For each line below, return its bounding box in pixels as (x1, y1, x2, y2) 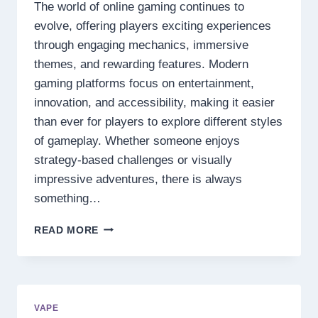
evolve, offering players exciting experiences (34, 18, 271, 33)
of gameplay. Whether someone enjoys (34, 133, 240, 148)
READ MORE (34, 224, 99, 236)
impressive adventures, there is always (34, 172, 242, 186)
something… (34, 191, 101, 205)
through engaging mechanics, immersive (34, 38, 248, 52)
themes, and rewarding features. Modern (34, 57, 248, 71)
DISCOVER (98, 221, 153, 232)
